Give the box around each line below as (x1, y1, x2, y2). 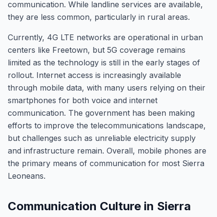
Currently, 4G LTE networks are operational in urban (8, 32, 203, 42)
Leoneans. (8, 171, 46, 181)
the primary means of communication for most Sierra (8, 158, 204, 168)
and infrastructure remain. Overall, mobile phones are (8, 146, 206, 155)
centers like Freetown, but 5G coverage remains (8, 45, 186, 55)
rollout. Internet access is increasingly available (8, 70, 181, 80)
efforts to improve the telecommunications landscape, (8, 121, 206, 130)
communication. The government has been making (8, 108, 195, 118)
